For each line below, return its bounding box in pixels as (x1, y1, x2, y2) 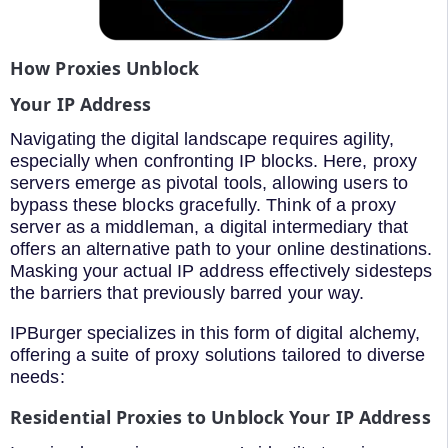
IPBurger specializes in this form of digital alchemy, (10, 323, 421, 344)
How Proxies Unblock (10, 56, 199, 81)
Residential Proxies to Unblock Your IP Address (10, 404, 431, 429)
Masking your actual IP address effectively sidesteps (10, 261, 433, 282)
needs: (10, 367, 65, 388)
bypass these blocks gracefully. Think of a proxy (10, 195, 396, 216)
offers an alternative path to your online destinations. (10, 239, 433, 260)
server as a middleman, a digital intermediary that (10, 217, 409, 238)
